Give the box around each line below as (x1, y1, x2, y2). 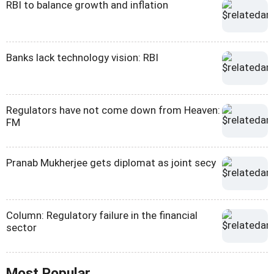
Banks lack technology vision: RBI (6, 51, 158, 64)
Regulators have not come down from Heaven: (6, 104, 220, 117)
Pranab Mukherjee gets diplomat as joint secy (6, 157, 216, 169)
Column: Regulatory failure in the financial (6, 209, 198, 222)
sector (6, 221, 37, 234)
